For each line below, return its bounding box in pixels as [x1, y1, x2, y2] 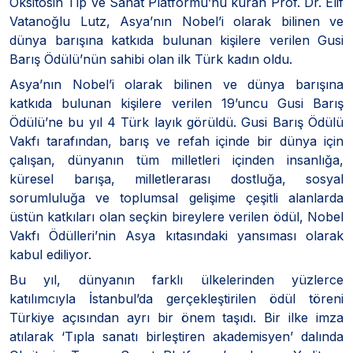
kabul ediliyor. [9, 246, 91, 262]
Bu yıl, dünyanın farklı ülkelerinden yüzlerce [9, 271, 344, 288]
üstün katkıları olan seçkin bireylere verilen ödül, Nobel [9, 208, 344, 225]
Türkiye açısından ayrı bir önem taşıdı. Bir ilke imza [9, 309, 344, 325]
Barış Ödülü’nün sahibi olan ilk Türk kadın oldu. [9, 50, 292, 67]
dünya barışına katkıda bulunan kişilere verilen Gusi [9, 32, 344, 48]
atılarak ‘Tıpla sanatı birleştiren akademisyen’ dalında [9, 328, 344, 344]
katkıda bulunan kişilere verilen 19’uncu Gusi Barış [9, 95, 344, 111]
